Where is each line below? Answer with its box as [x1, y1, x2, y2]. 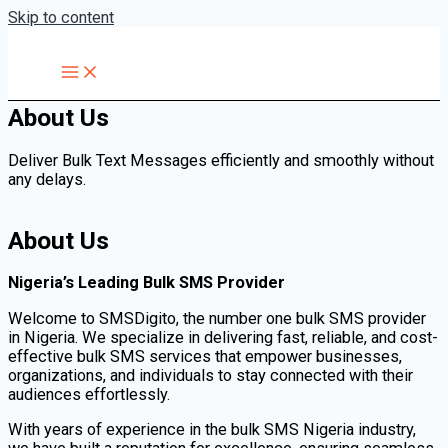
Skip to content [8, 8, 114, 27]
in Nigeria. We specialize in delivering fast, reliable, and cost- [8, 327, 438, 347]
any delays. [8, 170, 90, 190]
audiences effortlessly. [8, 384, 170, 404]
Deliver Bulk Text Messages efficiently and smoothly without [8, 151, 434, 171]
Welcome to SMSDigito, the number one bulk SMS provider [8, 308, 426, 328]
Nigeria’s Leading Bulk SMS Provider [8, 273, 285, 293]
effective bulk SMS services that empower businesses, [8, 346, 402, 366]
